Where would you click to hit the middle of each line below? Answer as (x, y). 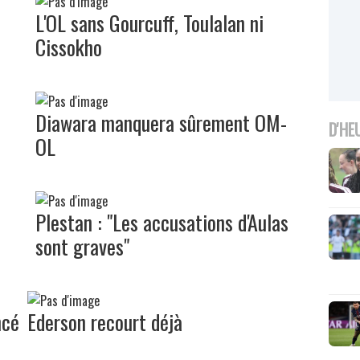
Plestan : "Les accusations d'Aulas (162, 222)
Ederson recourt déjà (105, 321)
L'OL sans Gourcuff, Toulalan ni (149, 22)
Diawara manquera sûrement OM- (161, 122)
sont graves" (82, 246)
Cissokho (69, 47)
